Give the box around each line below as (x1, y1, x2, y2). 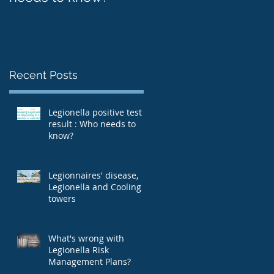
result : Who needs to (48, 117, 136, 130)
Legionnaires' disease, (48, 169, 138, 181)
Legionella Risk (48, 243, 109, 256)
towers (48, 192, 76, 204)
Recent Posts (9, 68, 78, 81)
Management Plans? (48, 255, 131, 267)
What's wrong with (48, 232, 124, 244)
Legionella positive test (48, 106, 142, 118)
